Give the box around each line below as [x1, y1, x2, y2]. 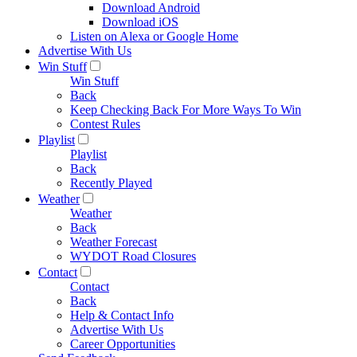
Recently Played [70, 176, 152, 190]
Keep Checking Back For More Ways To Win [70, 103, 301, 116]
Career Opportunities [70, 337, 175, 351]
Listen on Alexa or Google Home [70, 29, 238, 43]
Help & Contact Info [70, 308, 174, 322]
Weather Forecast [70, 235, 157, 249]
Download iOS [102, 15, 178, 29]
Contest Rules [70, 117, 140, 131]
